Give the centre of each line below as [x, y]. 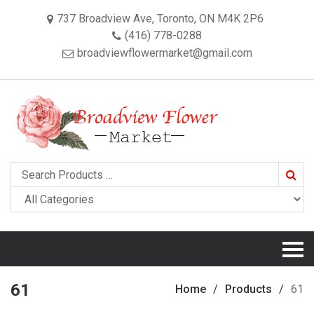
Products [248, 289]
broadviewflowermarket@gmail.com [164, 53]
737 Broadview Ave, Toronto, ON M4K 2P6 [160, 19]
